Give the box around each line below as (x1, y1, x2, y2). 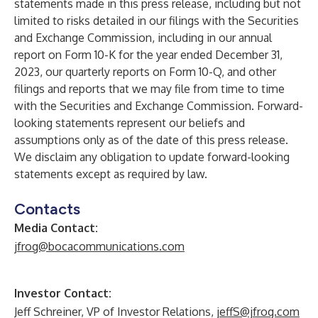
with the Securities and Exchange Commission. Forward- (14, 99, 303, 113)
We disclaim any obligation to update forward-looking (14, 150, 290, 164)
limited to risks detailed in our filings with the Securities (14, 13, 299, 28)
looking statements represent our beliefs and (14, 116, 245, 130)
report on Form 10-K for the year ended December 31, (14, 48, 283, 62)
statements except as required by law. (14, 167, 207, 181)
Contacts (14, 199, 80, 219)
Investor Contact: (14, 286, 111, 300)
